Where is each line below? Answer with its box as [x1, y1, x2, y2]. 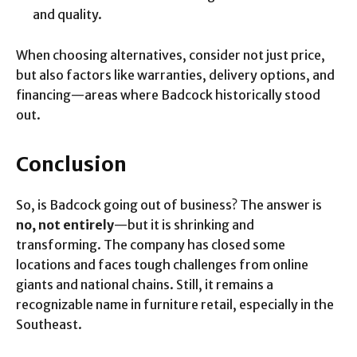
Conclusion [16, 151, 127, 177]
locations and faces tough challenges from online [16, 256, 308, 273]
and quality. [33, 6, 102, 22]
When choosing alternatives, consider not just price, [16, 46, 325, 63]
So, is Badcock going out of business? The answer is [16, 196, 322, 213]
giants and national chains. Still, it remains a [16, 276, 273, 292]
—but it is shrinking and [114, 216, 254, 233]
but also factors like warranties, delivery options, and [16, 66, 335, 83]
